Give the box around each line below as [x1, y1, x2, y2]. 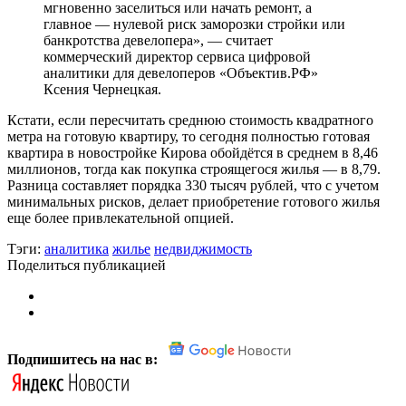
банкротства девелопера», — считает [43, 32, 273, 48]
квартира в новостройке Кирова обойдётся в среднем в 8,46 [7, 144, 378, 160]
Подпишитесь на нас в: [7, 351, 161, 367]
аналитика [44, 240, 109, 256]
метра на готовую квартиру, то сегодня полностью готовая [7, 128, 370, 144]
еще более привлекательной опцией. [7, 209, 234, 226]
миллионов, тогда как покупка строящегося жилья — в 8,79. [7, 160, 381, 177]
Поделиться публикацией [7, 256, 166, 273]
